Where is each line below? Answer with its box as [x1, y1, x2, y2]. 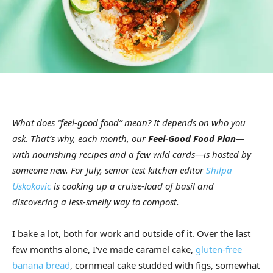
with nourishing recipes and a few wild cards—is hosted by [12, 148, 251, 161]
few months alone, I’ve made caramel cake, [12, 243, 196, 256]
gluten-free [196, 243, 242, 256]
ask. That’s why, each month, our [12, 132, 148, 145]
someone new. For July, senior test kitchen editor [12, 164, 206, 177]
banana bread [12, 259, 70, 272]
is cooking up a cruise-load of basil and [51, 180, 214, 193]
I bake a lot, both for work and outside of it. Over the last [12, 227, 250, 240]
